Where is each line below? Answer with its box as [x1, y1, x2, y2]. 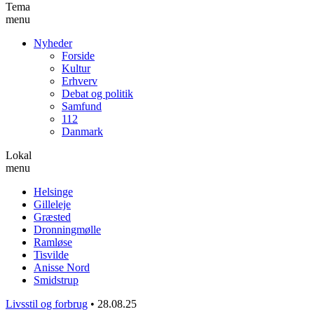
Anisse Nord [34, 261, 90, 273]
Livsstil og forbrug [6, 297, 88, 310]
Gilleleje [34, 198, 71, 210]
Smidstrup [34, 273, 78, 286]
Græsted [34, 210, 71, 223]
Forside [62, 49, 95, 62]
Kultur [62, 62, 90, 74]
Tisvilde [34, 248, 69, 261]
